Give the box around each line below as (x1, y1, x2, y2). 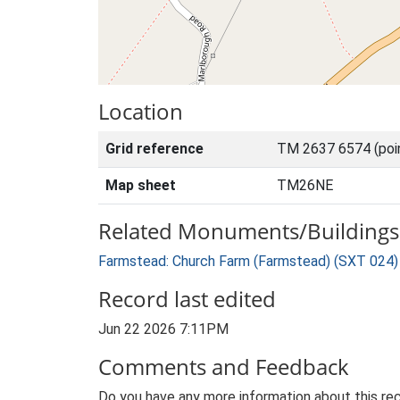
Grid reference (105, 140, 204, 157)
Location (98, 96, 183, 126)
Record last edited (98, 284, 276, 313)
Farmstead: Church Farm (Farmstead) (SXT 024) (98, 253, 398, 270)
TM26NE (277, 177, 333, 194)
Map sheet (105, 177, 176, 194)
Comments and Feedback (98, 352, 349, 381)
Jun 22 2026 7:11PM (98, 321, 229, 337)
